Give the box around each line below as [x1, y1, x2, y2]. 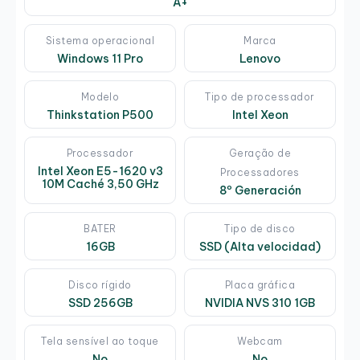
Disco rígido [68, 279, 132, 292]
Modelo [80, 91, 120, 104]
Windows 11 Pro [57, 51, 143, 67]
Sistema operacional [45, 35, 155, 47]
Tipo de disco [224, 223, 296, 235]
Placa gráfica [224, 279, 296, 292]
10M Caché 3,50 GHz [41, 177, 159, 192]
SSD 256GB [67, 296, 133, 311]
